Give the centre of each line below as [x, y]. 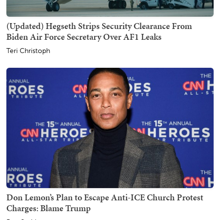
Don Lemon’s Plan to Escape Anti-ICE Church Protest [105, 197]
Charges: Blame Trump [49, 208]
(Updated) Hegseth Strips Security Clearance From [99, 26]
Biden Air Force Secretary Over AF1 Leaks [84, 37]
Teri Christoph [28, 51]
